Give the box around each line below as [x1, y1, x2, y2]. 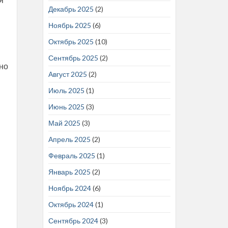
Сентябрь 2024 [48, 216, 98, 225]
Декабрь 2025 [48, 4, 94, 13]
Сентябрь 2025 [48, 53, 98, 62]
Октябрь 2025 [48, 37, 94, 46]
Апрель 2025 [48, 134, 91, 144]
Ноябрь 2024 [48, 183, 91, 192]
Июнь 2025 [48, 102, 84, 111]
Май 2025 [48, 118, 80, 127]
